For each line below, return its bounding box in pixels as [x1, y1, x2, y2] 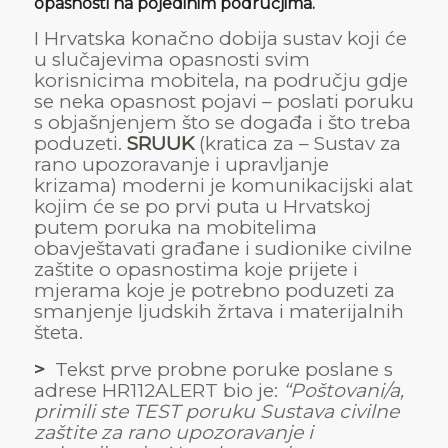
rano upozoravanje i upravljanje [33, 153, 329, 177]
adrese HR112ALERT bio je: [33, 379, 283, 403]
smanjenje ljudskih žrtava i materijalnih [33, 300, 404, 324]
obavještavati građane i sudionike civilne [33, 237, 412, 261]
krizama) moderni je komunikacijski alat [33, 174, 413, 198]
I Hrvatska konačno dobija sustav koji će [33, 27, 407, 51]
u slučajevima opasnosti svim [33, 48, 310, 72]
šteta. [33, 321, 83, 345]
